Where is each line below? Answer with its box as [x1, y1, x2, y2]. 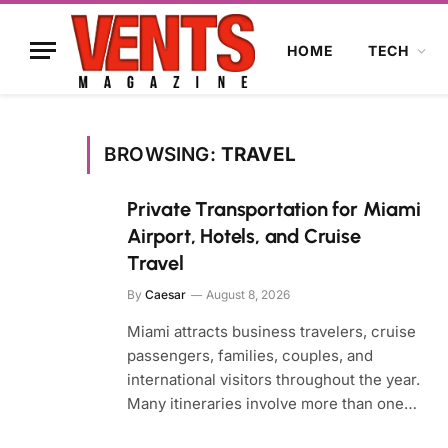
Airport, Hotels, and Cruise [127, 224, 361, 248]
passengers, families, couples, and [127, 346, 373, 365]
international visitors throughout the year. [127, 370, 420, 389]
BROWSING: [104, 143, 221, 166]
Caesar [145, 287, 186, 302]
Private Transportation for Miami [127, 197, 421, 221]
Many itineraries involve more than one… [127, 394, 417, 413]
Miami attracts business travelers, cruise [127, 322, 416, 341]
